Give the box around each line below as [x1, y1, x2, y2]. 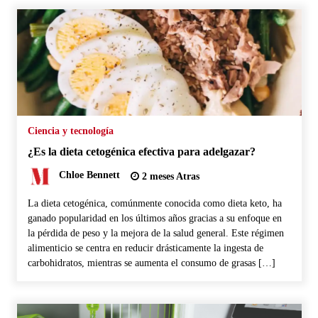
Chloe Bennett [58, 170, 120, 181]
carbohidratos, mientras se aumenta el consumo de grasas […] [27, 257, 275, 268]
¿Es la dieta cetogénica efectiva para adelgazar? [27, 144, 256, 158]
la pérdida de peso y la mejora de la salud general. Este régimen [27, 227, 284, 238]
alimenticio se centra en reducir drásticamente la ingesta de [27, 242, 263, 253]
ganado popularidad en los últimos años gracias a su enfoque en [27, 212, 282, 224]
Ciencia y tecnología [27, 125, 114, 136]
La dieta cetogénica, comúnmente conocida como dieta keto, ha [27, 197, 282, 209]
